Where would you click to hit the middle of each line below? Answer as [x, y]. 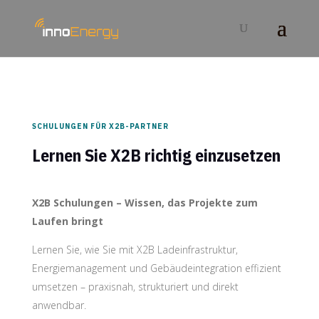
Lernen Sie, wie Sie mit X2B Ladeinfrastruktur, [135, 249]
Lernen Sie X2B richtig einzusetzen [156, 155]
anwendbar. [59, 305]
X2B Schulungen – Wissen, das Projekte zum [145, 202]
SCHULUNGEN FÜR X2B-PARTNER [100, 126]
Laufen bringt [67, 221]
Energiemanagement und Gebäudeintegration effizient [156, 268]
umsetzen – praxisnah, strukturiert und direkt [135, 286]
